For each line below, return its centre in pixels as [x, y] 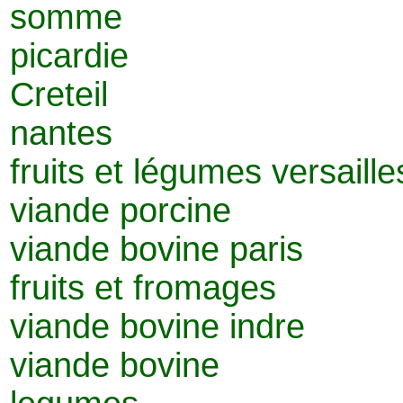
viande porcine [121, 210]
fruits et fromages [143, 287]
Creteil [59, 94]
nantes [61, 133]
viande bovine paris [157, 249]
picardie [69, 55]
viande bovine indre [157, 326]
